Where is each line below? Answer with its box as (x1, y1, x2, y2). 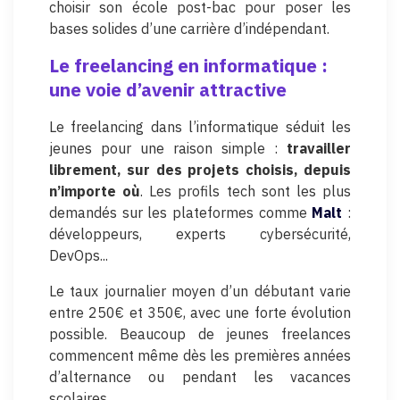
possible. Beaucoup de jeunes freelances (49, 324, 351, 343)
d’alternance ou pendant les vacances (49, 367, 351, 386)
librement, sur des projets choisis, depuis (49, 160, 351, 179)
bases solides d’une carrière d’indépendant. (49, 19, 329, 37)
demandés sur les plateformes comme (49, 203, 312, 221)
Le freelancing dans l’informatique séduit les (49, 117, 351, 136)
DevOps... (49, 246, 108, 264)
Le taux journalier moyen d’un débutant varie (49, 281, 351, 300)
